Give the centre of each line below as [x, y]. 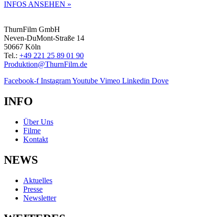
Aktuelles [38, 180]
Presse [33, 189]
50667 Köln [22, 47]
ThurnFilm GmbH [32, 30]
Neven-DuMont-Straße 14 [44, 38]
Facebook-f [21, 81]
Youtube [85, 81]
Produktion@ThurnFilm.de [46, 64]
